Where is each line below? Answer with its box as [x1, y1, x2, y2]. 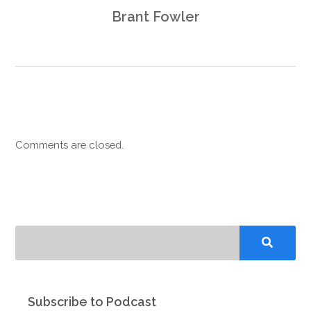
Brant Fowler [111, 8, 200, 25]
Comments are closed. [15, 139, 124, 151]
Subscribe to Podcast [28, 294, 157, 310]
